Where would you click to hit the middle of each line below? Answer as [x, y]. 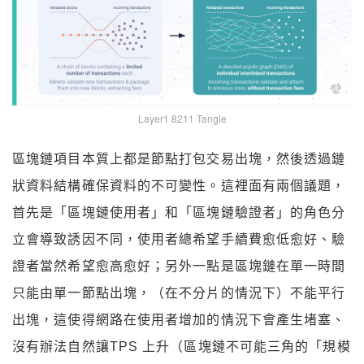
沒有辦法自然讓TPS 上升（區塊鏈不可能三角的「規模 [182, 347]
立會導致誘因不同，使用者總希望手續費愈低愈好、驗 [179, 240]
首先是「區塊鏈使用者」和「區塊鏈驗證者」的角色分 [179, 213]
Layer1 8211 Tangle [182, 119]
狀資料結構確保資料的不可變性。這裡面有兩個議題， [179, 186]
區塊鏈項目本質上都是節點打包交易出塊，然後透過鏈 [179, 159]
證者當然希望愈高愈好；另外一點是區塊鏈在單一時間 [179, 266]
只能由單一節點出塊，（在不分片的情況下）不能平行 [179, 293]
